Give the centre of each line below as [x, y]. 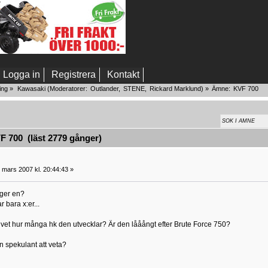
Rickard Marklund [175, 89]
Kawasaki [31, 89]
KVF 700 [246, 89]
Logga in [22, 74]
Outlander [104, 89]
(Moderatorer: [67, 89]
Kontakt [123, 74]
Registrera [74, 74]
